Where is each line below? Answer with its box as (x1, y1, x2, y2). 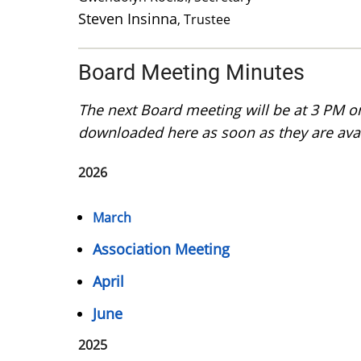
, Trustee (177, 10, 234, 29)
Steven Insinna (78, 9, 177, 29)
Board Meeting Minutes (78, 59, 305, 85)
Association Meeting (93, 239, 230, 259)
